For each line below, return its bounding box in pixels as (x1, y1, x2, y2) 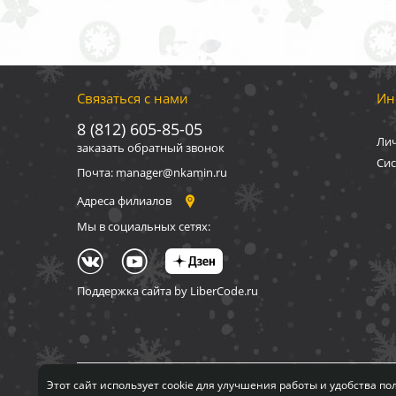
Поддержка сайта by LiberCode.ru (77, 282, 258, 299)
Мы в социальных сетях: (77, 217, 210, 234)
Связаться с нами (77, 88, 188, 107)
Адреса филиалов (77, 192, 174, 209)
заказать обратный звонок (77, 139, 225, 156)
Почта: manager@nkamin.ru (77, 164, 227, 180)
